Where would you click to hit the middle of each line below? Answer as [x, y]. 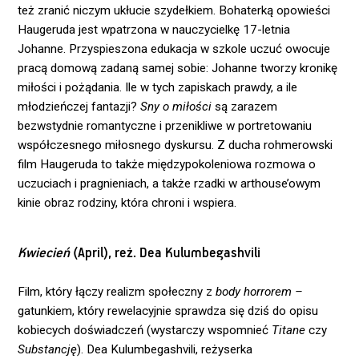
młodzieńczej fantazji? [79, 107]
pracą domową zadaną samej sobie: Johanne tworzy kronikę [178, 69]
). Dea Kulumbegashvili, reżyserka [165, 350]
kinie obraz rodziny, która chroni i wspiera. [127, 203]
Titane [289, 331]
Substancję [48, 350]
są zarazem [245, 107]
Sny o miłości [176, 107]
